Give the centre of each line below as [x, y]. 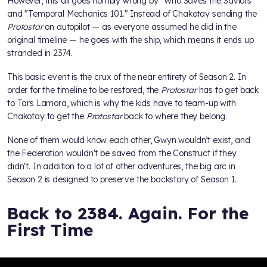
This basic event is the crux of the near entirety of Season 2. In [127, 77]
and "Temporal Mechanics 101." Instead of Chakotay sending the [132, 13]
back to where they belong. [175, 116]
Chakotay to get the [47, 116]
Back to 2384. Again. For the [128, 213]
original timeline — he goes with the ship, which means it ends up [131, 40]
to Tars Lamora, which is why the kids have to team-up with [122, 103]
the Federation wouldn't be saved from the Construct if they [122, 153]
